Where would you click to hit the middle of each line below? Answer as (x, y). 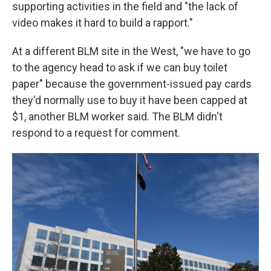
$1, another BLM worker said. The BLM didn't (117, 116)
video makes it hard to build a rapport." (103, 23)
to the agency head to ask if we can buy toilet (120, 67)
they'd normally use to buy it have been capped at (130, 100)
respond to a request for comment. (96, 133)
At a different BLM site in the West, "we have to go (131, 51)
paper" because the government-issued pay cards (132, 84)
